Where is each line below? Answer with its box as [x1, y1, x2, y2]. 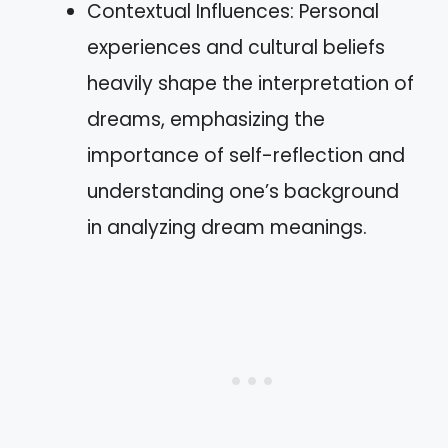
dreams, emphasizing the [87, 105, 325, 133]
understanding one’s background [87, 177, 399, 205]
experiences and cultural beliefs [87, 33, 385, 61]
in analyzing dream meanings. [87, 213, 367, 241]
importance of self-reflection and [87, 141, 405, 169]
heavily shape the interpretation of [87, 69, 414, 97]
